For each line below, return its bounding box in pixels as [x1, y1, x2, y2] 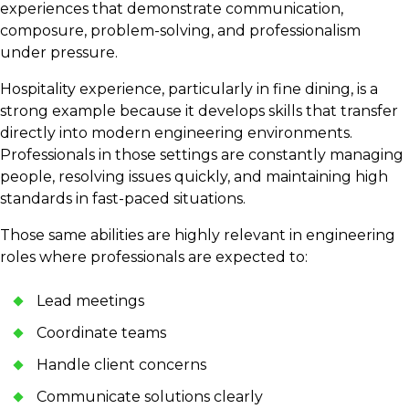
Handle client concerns [37, 355, 214, 373]
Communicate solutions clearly [37, 387, 270, 405]
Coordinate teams [37, 323, 173, 341]
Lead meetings [37, 291, 152, 309]
